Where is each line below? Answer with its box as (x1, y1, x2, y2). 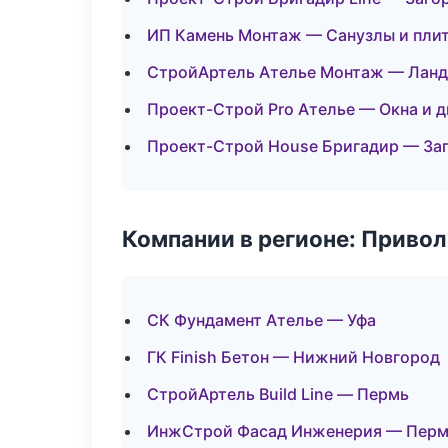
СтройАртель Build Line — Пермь (147, 384, 409, 404)
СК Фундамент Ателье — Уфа (147, 310, 376, 330)
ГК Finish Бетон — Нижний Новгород (147, 347, 440, 367)
